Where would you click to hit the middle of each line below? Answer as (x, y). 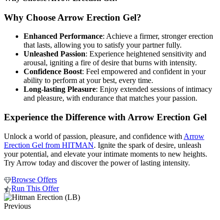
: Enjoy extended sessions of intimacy (154, 89)
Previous (17, 206)
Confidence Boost (53, 72)
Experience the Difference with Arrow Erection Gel (105, 117)
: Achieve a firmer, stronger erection (158, 36)
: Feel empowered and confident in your (144, 72)
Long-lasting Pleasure (60, 89)
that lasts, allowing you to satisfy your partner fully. (103, 45)
